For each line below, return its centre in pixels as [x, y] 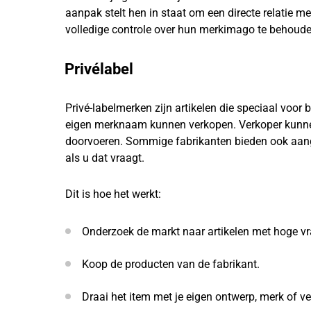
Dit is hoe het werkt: [113, 194]
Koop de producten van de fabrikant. [171, 264]
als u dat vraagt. [105, 158]
